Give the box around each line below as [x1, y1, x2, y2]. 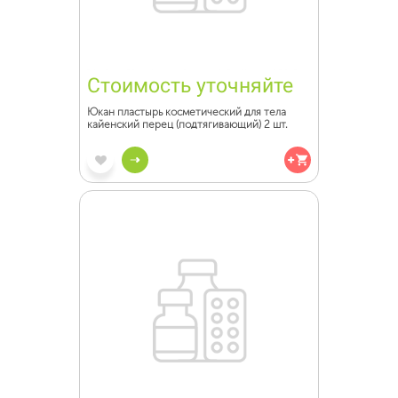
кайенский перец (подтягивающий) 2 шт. [87, 118, 288, 131]
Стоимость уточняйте [87, 74, 293, 98]
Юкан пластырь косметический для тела [87, 106, 286, 118]
